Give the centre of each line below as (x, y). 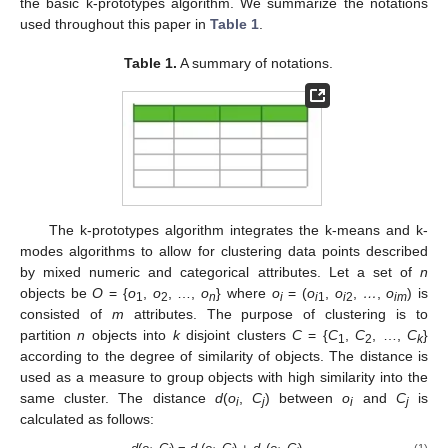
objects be (56, 293)
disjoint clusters (235, 335)
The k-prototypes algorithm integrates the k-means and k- (238, 230)
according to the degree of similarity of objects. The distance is (224, 356)
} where (244, 293)
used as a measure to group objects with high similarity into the (224, 377)
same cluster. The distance (117, 398)
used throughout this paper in (115, 24)
